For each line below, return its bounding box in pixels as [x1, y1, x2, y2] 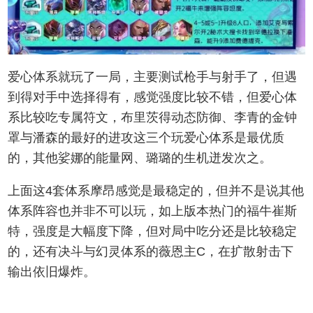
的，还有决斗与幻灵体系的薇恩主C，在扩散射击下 [8, 245, 294, 259]
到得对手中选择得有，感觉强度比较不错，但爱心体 [8, 90, 298, 105]
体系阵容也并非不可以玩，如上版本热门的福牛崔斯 [8, 204, 298, 219]
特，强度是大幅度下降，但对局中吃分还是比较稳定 [8, 224, 298, 239]
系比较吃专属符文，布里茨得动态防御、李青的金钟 [8, 110, 298, 125]
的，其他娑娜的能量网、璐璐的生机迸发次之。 [8, 151, 272, 166]
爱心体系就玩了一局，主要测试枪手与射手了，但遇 [8, 70, 298, 85]
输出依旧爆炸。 [8, 265, 96, 279]
